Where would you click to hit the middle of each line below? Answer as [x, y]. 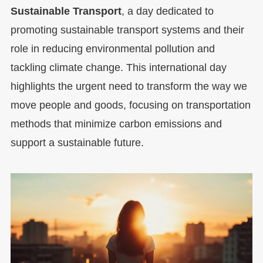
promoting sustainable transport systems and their [127, 30]
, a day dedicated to [167, 11]
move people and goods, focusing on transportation [130, 105]
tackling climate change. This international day [118, 68]
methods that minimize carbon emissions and [116, 124]
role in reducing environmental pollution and [112, 49]
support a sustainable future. [77, 143]
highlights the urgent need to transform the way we [129, 87]
